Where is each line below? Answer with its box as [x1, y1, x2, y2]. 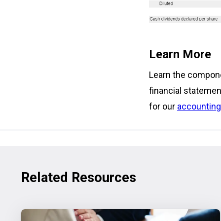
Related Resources [21, 170, 136, 186]
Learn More [149, 47, 211, 62]
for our [149, 101, 177, 112]
